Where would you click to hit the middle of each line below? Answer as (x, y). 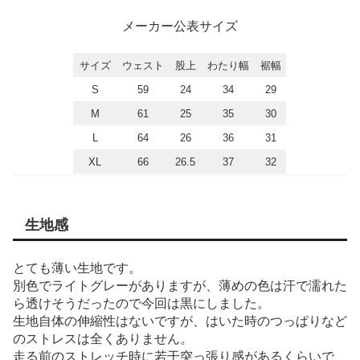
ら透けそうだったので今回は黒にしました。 (141, 303)
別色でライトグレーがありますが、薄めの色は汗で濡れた (180, 285)
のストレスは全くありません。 (103, 338)
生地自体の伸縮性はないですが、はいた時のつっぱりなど (180, 321)
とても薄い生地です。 (77, 268)
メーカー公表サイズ (180, 26)
